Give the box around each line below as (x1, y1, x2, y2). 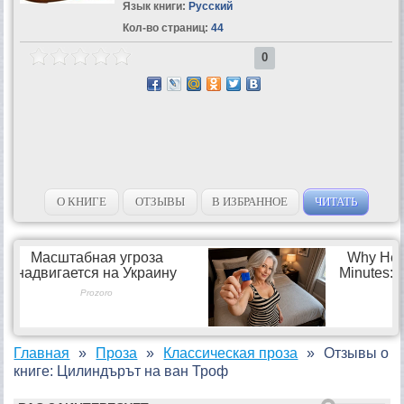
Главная (14, 344, 70, 361)
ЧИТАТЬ (314, 194, 357, 208)
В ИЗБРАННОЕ (212, 194, 289, 208)
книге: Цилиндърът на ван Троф (14, 363, 229, 379)
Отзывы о (324, 344, 390, 361)
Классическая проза (163, 344, 298, 361)
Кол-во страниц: (122, 21, 208, 34)
